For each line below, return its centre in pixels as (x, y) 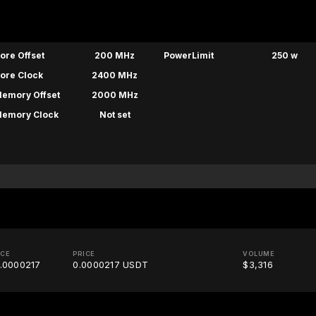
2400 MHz (115, 75)
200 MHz (115, 56)
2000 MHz (115, 95)
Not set (115, 115)
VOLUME (259, 254)
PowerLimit (188, 56)
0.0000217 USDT (111, 265)
